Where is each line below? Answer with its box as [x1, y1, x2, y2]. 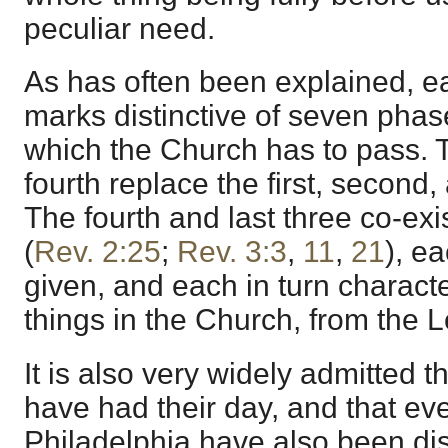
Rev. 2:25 [34, 235, 161, 269]
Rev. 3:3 [177, 235, 287, 269]
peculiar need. [24, 12, 215, 46]
